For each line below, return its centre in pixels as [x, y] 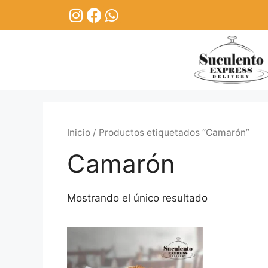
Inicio [79, 133]
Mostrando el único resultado [137, 198]
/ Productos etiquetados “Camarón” [170, 133]
